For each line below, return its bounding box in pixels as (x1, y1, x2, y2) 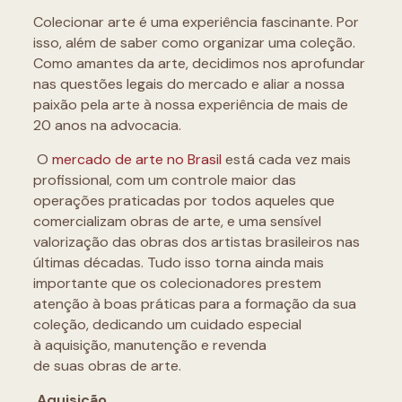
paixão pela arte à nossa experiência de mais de (32, 95, 348, 114)
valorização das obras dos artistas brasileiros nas (32, 232, 360, 251)
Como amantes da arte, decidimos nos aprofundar (32, 54, 365, 73)
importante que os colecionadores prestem (32, 274, 321, 293)
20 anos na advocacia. (32, 116, 181, 135)
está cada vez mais (221, 150, 351, 169)
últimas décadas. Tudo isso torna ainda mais (32, 253, 324, 272)
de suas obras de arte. (32, 356, 181, 375)
